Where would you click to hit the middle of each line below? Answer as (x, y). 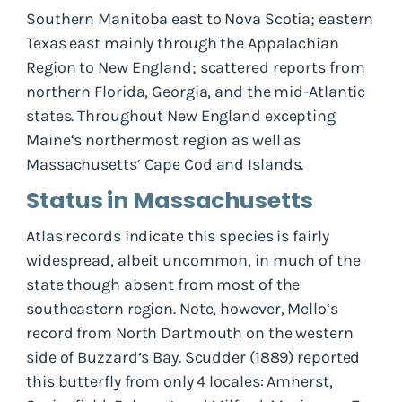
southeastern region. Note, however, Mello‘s (182, 308)
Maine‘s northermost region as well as (164, 140)
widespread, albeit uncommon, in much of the (193, 260)
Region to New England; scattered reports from (196, 67)
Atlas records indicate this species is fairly (178, 236)
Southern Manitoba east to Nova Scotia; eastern (200, 18)
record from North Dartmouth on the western (190, 332)
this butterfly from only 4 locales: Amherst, (179, 381)
